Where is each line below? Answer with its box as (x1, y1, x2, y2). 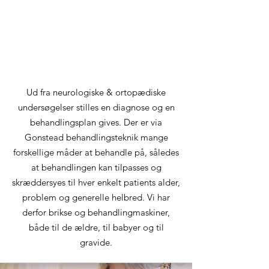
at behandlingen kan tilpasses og (31, 162, 162, 173)
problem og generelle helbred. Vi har (22, 192, 170, 203)
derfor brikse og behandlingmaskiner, (22, 207, 170, 218)
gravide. (80, 237, 112, 248)
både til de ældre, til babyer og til (28, 222, 164, 233)
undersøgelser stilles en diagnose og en (17, 101, 175, 113)
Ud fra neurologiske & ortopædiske (26, 86, 166, 98)
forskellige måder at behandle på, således (13, 147, 179, 158)
